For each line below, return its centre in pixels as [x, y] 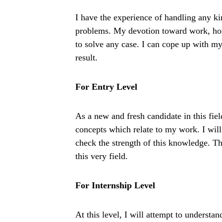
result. [86, 57]
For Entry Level [106, 87]
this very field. [102, 156]
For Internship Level [115, 185]
